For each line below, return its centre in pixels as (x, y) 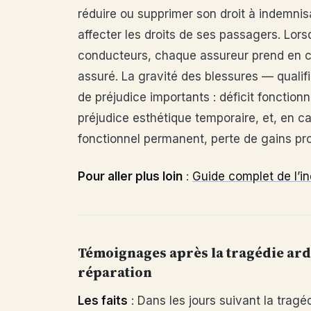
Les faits (103, 301)
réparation (115, 272)
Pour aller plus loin (130, 176)
